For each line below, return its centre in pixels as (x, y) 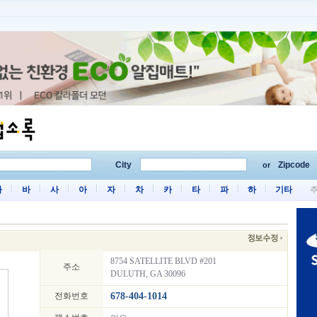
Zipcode (294, 165)
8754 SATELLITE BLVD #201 (163, 261)
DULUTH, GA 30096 (148, 274)
